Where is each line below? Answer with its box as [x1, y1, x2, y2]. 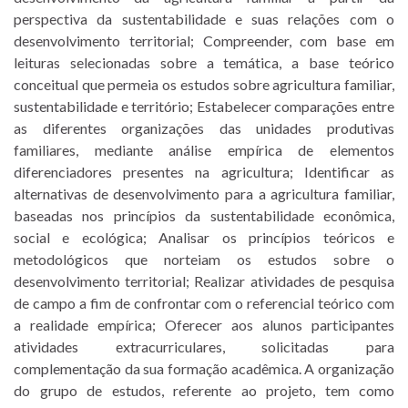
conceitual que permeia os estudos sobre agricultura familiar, [14, 75, 394, 93]
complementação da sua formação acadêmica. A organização [14, 359, 394, 377]
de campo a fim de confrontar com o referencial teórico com [14, 293, 394, 311]
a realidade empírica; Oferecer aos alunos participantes [14, 315, 394, 333]
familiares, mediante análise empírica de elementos [14, 140, 394, 158]
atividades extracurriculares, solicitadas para [14, 337, 394, 355]
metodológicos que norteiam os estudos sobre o [14, 250, 394, 268]
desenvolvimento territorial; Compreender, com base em [14, 31, 394, 49]
